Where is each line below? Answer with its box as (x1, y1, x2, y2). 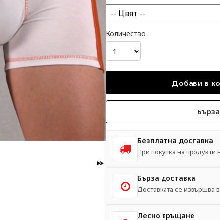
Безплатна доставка (137, 136, 213, 145)
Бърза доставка (137, 173, 195, 183)
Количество (106, 29, 146, 38)
